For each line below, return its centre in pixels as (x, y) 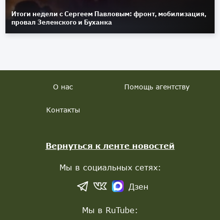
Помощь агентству (157, 87)
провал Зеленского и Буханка (62, 22)
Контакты (63, 110)
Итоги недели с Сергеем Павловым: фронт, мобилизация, (109, 14)
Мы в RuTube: (110, 210)
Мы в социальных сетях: (110, 167)
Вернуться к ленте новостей (110, 146)
